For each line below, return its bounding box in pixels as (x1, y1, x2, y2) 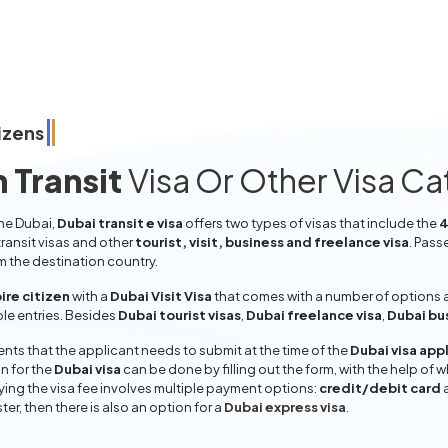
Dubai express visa (224, 399, 346, 415)
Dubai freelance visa (246, 307, 382, 323)
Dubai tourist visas (118, 307, 241, 323)
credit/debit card (319, 380, 441, 396)
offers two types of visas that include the (183, 215, 439, 231)
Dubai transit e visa (57, 215, 183, 231)
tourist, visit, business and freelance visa (135, 234, 409, 250)
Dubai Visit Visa (110, 288, 212, 304)
